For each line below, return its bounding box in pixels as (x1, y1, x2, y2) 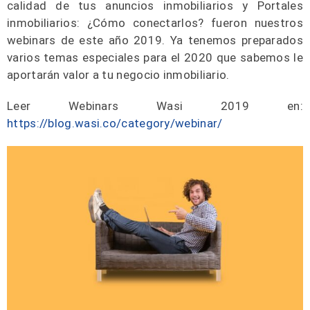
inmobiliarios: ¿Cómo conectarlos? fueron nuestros (7, 16, 303, 30)
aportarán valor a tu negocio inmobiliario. (7, 68, 230, 82)
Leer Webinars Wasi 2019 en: (7, 99, 303, 113)
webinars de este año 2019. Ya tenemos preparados (7, 33, 303, 48)
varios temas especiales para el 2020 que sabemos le (7, 51, 303, 65)
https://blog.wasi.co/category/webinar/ (7, 116, 223, 131)
